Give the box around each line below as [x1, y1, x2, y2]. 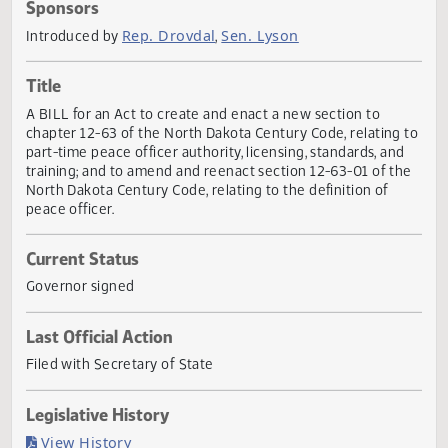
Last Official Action [28, 412, 192, 437]
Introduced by [28, 79, 136, 100]
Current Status [28, 325, 155, 351]
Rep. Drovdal [135, 78, 240, 100]
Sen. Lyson [245, 78, 333, 100]
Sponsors [28, 45, 110, 71]
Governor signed [28, 358, 150, 379]
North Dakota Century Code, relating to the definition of [28, 250, 433, 271]
